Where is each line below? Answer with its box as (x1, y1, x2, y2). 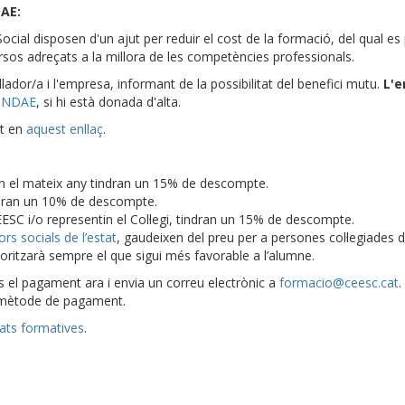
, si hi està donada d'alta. (36, 93, 181, 110)
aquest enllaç (26, 120, 103, 137)
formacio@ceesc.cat (279, 274, 399, 291)
